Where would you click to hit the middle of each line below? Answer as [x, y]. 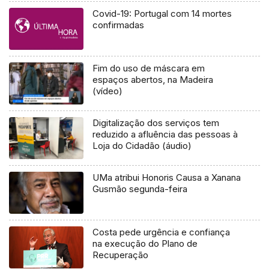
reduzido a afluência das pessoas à [165, 134]
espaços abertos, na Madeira [153, 79]
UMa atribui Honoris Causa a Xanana [167, 177]
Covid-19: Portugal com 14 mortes [162, 13]
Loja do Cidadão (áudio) [142, 145]
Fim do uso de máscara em [149, 68]
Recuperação [121, 255]
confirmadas [119, 25]
